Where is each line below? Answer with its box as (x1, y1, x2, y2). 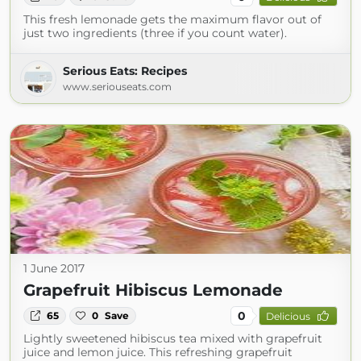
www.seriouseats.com (63, 81, 172, 93)
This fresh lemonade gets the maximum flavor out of (23, 12, 322, 27)
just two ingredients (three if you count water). (23, 26, 287, 40)
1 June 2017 (23, 261, 85, 276)
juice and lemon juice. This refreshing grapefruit (23, 345, 293, 359)
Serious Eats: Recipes (63, 64, 187, 78)
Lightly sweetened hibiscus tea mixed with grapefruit (23, 331, 322, 346)
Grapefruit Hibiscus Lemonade (23, 280, 283, 300)
